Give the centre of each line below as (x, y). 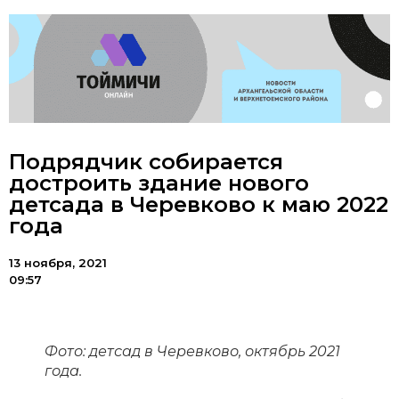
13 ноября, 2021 (58, 263)
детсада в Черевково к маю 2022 (199, 205)
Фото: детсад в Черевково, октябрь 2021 (192, 352)
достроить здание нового (159, 183)
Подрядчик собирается (146, 162)
